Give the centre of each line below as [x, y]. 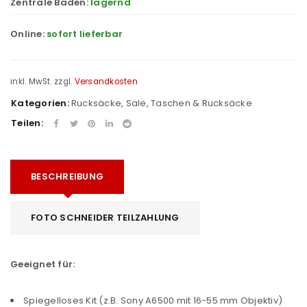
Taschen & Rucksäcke [201, 103]
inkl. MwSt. [31, 81]
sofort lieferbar [85, 34]
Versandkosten [106, 81]
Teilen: [27, 123]
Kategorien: [40, 103]
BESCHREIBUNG [67, 176]
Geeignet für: [43, 264]
